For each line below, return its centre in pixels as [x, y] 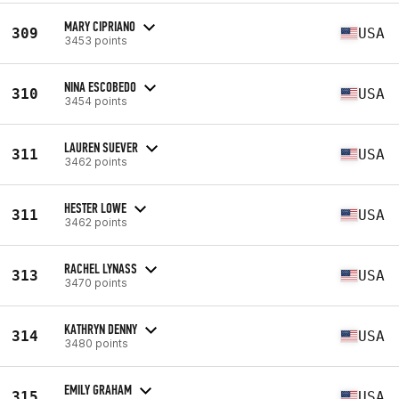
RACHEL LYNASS [101, 268]
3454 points [96, 101]
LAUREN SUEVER [101, 147]
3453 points [96, 40]
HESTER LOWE [95, 208]
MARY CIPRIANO [100, 26]
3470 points [96, 282]
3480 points [96, 343]
